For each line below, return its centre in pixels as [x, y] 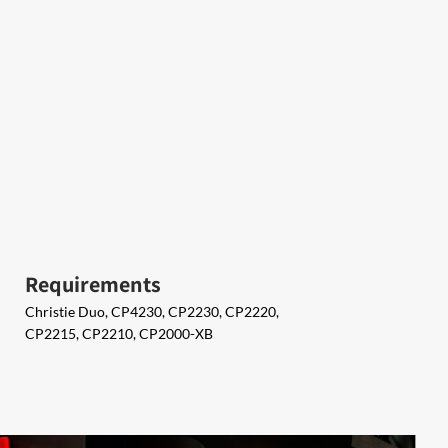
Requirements [93, 284]
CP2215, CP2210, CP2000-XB [119, 333]
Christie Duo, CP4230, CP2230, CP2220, [152, 311]
